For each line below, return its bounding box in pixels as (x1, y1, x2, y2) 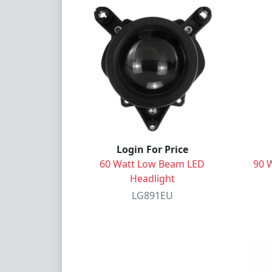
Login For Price (116, 142, 188, 156)
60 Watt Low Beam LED (100, 157, 205, 171)
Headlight (129, 171, 175, 185)
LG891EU (131, 188, 173, 202)
